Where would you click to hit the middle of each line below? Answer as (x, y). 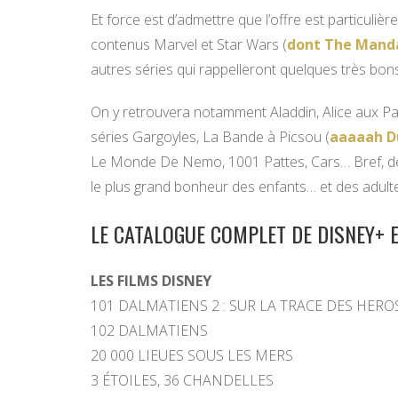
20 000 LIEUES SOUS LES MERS (192, 355)
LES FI (110, 280)
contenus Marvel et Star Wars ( (189, 44)
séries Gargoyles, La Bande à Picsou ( (210, 136)
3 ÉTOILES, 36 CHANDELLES (182, 380)
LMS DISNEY (170, 280)
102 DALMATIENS (149, 330)
